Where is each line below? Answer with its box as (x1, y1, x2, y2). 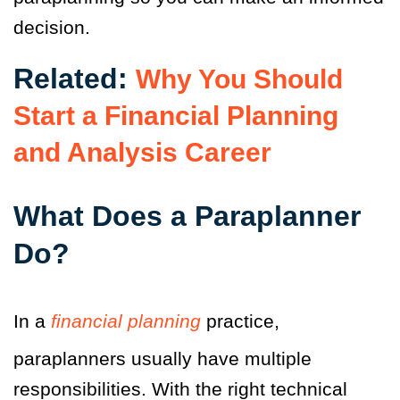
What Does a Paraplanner (13, 200, 361, 233)
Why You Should (136, 64, 343, 95)
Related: (13, 62, 136, 96)
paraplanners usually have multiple (13, 348, 312, 370)
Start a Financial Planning (13, 101, 338, 131)
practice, (206, 311, 279, 332)
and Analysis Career (13, 137, 271, 168)
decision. (13, 17, 90, 38)
